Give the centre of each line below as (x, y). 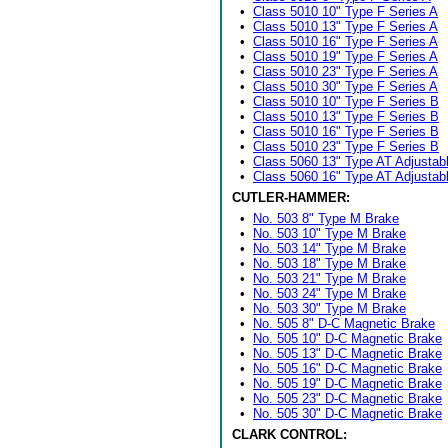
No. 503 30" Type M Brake (329, 308)
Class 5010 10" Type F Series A (345, 11)
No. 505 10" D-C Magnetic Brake (347, 338)
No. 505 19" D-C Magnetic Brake (347, 383)
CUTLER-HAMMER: (291, 197)
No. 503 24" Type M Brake (329, 293)
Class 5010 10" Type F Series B (346, 101)
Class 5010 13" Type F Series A (345, 26)
